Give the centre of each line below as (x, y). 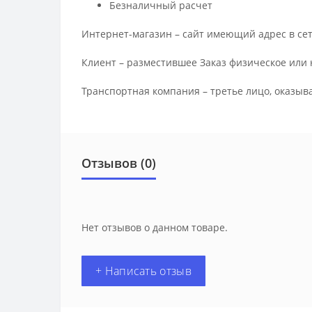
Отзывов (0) (119, 163)
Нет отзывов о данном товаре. (155, 228)
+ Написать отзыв (143, 271)
